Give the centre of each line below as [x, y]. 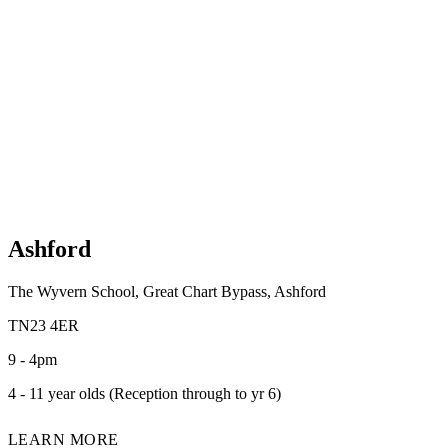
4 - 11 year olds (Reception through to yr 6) [144, 393]
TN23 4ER [43, 325]
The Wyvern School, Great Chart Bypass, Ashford [167, 291]
